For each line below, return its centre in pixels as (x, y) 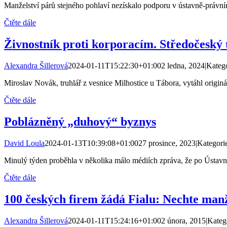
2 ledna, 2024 (183, 66)
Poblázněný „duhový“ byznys (80, 122)
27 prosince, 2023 (167, 143)
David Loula (24, 143)
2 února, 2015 (183, 220)
